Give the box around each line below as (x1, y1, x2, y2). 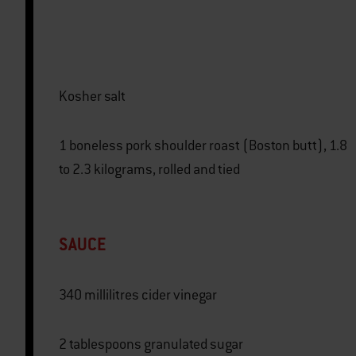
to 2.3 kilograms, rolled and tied (59, 161, 240, 179)
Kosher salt (59, 87, 126, 106)
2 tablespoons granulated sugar (144, 335, 243, 354)
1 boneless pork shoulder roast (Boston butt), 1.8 (59, 137, 69, 155)
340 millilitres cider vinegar (141, 286, 217, 304)
